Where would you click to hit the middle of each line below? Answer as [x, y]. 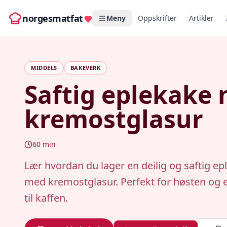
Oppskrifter [157, 18]
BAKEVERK [85, 68]
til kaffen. [46, 198]
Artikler [201, 18]
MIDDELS [44, 68]
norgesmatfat [53, 18]
